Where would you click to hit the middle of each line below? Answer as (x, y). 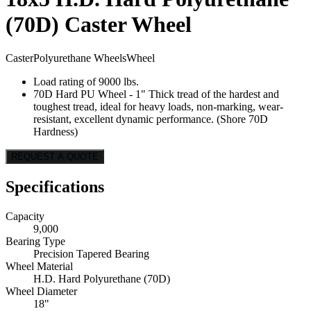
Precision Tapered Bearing (91, 254)
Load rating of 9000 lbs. (86, 82)
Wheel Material (39, 267)
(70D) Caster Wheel (99, 24)
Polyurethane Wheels (80, 58)
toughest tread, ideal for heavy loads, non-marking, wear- (158, 107)
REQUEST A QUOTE (55, 157)
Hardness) (56, 132)
